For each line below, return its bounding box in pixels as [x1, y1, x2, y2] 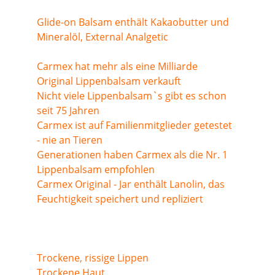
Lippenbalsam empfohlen [37, 163, 155, 176]
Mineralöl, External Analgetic [37, 30, 168, 44]
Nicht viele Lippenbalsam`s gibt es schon [37, 89, 229, 103]
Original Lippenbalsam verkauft [37, 74, 181, 88]
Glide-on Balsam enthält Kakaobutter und [37, 15, 231, 29]
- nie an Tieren [37, 133, 103, 147]
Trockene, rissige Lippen [37, 251, 149, 265]
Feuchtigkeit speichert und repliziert [37, 192, 203, 206]
